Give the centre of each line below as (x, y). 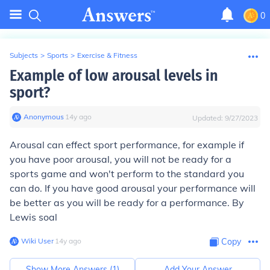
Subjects (24, 55)
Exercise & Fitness (107, 55)
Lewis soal (33, 217)
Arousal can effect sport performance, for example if (127, 145)
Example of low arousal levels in (114, 76)
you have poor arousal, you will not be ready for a (121, 159)
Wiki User (37, 241)
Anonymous (44, 117)
